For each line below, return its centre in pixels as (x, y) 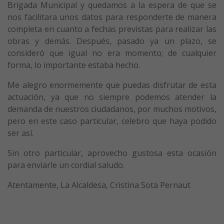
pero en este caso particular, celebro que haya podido (112, 121)
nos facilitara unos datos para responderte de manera (112, 17)
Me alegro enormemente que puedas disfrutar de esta (112, 85)
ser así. (20, 133)
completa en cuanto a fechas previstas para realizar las (112, 29)
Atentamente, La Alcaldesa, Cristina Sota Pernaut (99, 185)
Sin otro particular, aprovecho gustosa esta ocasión (112, 153)
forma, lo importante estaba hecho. (74, 65)
